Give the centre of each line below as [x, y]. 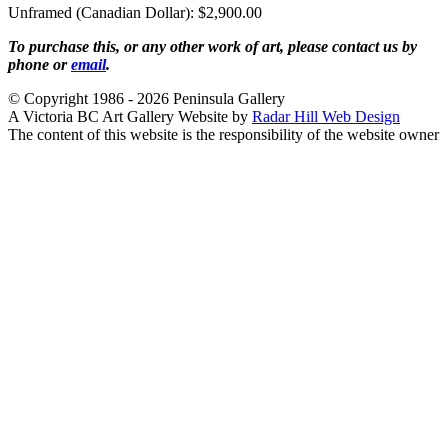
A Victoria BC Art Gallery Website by [130, 117]
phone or [39, 65]
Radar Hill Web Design [326, 117]
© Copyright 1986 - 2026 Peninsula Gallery [146, 99]
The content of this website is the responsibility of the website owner [223, 135]
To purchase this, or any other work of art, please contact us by [212, 47]
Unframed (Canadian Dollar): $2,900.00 [135, 13]
